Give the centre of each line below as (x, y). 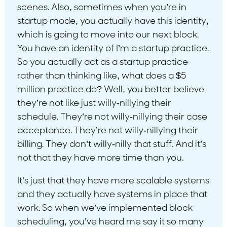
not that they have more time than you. (100, 158)
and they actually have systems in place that (112, 195)
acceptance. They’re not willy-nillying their (107, 131)
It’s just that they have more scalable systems (113, 181)
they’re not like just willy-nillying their (94, 103)
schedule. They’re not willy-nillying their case (112, 117)
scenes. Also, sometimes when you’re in (102, 8)
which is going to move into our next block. (108, 35)
